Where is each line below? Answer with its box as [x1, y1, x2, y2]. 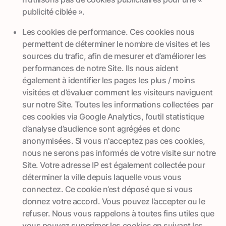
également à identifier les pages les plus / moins [22, 75, 195, 85]
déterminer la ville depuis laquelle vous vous [22, 172, 182, 182]
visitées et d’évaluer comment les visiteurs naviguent [22, 87, 213, 97]
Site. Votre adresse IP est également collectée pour [22, 159, 205, 170]
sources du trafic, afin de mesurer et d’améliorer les [22, 50, 206, 61]
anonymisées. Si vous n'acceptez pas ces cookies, [22, 135, 205, 146]
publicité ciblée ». [22, 6, 85, 17]
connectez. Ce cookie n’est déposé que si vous [22, 184, 193, 194]
